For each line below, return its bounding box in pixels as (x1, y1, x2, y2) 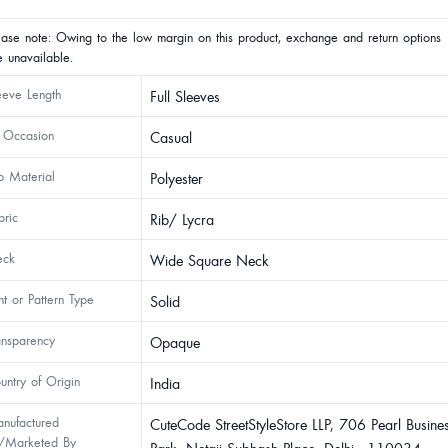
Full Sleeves (150, 86, 220, 106)
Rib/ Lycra (150, 209, 214, 229)
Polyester (150, 168, 203, 188)
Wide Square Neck (150, 250, 269, 270)
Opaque (150, 332, 200, 352)
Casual (150, 127, 192, 147)
